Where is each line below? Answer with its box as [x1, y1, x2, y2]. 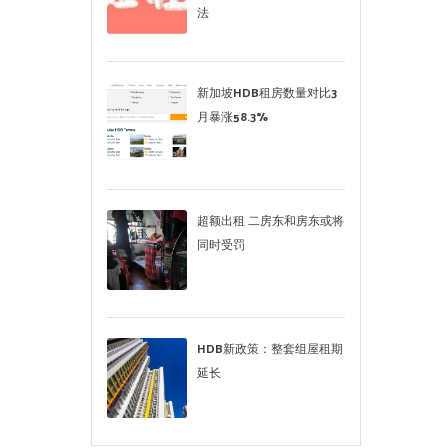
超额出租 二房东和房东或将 [197, 212, 344, 231]
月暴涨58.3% [197, 108, 268, 127]
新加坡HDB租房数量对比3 [197, 84, 337, 103]
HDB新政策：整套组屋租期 [197, 340, 343, 359]
